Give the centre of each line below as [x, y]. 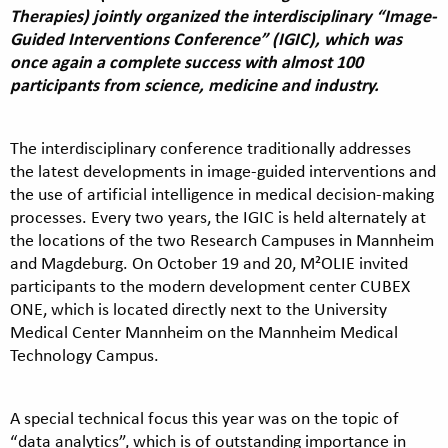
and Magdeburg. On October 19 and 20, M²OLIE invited [209, 262]
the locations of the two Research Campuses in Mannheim [222, 239]
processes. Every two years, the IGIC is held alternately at [218, 216]
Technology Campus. [84, 354]
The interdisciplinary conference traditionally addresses [210, 147]
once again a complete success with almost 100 [186, 61]
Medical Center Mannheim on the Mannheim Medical [204, 331]
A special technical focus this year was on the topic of [204, 417]
